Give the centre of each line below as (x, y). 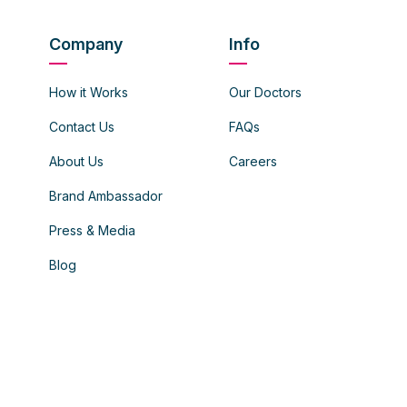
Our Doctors (265, 93)
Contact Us (81, 127)
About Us (76, 162)
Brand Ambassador (105, 196)
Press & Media (92, 231)
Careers (253, 162)
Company (85, 45)
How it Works (88, 93)
